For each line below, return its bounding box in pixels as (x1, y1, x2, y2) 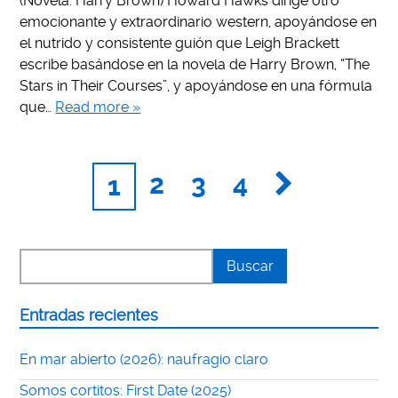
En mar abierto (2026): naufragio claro (20, 351, 269, 369)
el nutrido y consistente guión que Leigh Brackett (20, 34, 340, 52)
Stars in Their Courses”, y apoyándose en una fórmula (20, 76, 373, 94)
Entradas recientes (20, 306, 159, 325)
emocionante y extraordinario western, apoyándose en (20, 12, 378, 30)
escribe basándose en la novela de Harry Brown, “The (20, 55, 370, 73)
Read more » (55, 98, 141, 115)
